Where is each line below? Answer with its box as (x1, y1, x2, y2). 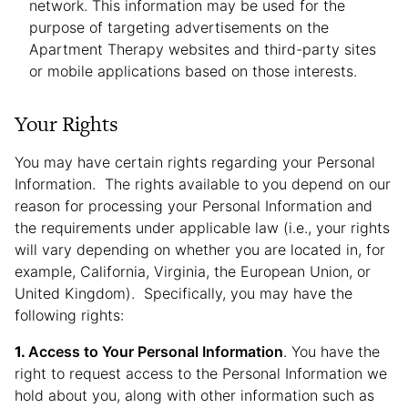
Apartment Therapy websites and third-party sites (29, 40, 376, 58)
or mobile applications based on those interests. (29, 62, 357, 80)
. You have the (283, 342, 380, 361)
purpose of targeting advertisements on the (29, 18, 329, 36)
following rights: (15, 306, 124, 324)
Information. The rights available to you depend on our (15, 175, 391, 193)
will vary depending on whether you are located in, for (15, 240, 385, 259)
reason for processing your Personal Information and (15, 197, 372, 215)
